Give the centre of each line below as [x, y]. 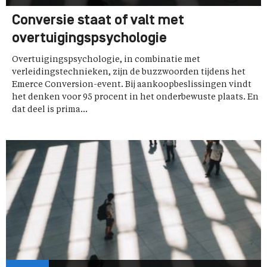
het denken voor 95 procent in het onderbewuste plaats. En [135, 97]
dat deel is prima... [50, 109]
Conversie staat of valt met [98, 21]
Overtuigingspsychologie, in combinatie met [106, 59]
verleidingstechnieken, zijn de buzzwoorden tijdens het [129, 72]
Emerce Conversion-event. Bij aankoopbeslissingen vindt [132, 84]
